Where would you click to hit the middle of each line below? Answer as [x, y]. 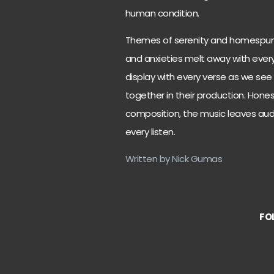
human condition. [162, 13]
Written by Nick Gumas [174, 159]
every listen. [150, 131]
